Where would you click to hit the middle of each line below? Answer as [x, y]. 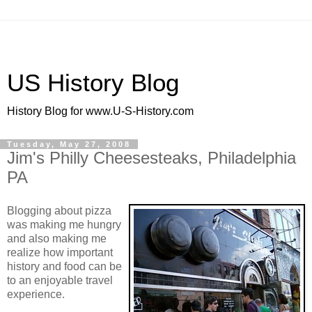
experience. [36, 294]
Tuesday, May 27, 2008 [69, 144]
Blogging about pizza [59, 210]
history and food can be [64, 266]
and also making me [57, 238]
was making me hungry [64, 224]
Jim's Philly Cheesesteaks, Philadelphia [151, 158]
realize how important [60, 252]
